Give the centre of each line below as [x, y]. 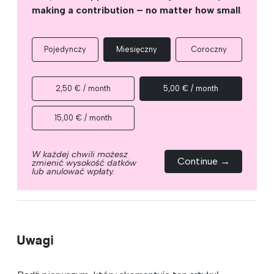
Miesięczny [137, 49]
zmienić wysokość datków [84, 162]
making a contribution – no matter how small [136, 10]
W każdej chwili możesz [80, 154]
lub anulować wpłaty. [73, 171]
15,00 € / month [83, 117]
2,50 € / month [83, 88]
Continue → [203, 161]
